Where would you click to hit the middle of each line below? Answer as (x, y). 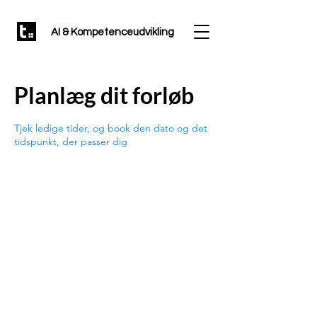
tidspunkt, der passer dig (71, 142)
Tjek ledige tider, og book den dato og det (111, 128)
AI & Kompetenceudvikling (112, 32)
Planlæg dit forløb (104, 95)
